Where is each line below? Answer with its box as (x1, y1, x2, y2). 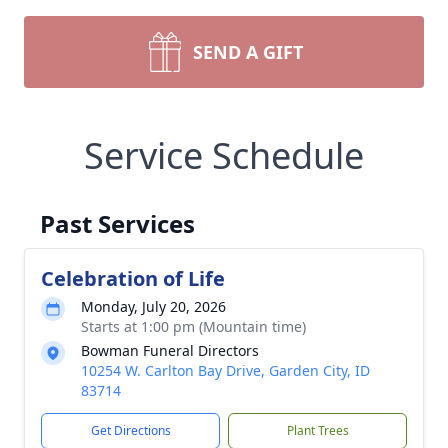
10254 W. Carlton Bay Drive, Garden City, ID (81, 361, 370, 380)
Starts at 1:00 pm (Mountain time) (81, 317, 306, 336)
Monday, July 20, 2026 (81, 297, 226, 316)
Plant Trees (286, 422, 349, 439)
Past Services (40, 207, 195, 240)
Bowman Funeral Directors (81, 341, 259, 360)
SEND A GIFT (193, 40, 303, 64)
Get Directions (90, 422, 171, 439)
